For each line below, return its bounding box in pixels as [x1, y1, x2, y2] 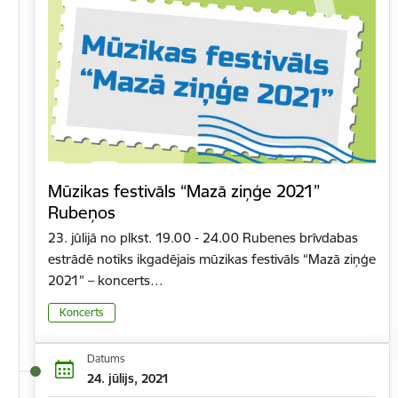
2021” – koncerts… [48, 272, 163, 290]
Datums [86, 352, 125, 366]
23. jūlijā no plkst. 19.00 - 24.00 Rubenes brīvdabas [48, 229, 358, 247]
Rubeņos [48, 202, 115, 224]
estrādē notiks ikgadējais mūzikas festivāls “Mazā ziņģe [48, 251, 376, 268]
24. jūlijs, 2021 [86, 370, 169, 387]
